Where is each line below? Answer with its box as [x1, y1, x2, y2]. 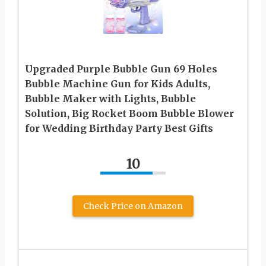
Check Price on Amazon [83, 200, 183, 211]
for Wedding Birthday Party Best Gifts [25, 122, 213, 134]
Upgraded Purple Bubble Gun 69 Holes [25, 62, 217, 75]
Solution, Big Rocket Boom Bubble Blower [25, 107, 234, 119]
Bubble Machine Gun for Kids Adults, [25, 77, 210, 90]
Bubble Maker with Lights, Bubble [25, 92, 196, 104]
